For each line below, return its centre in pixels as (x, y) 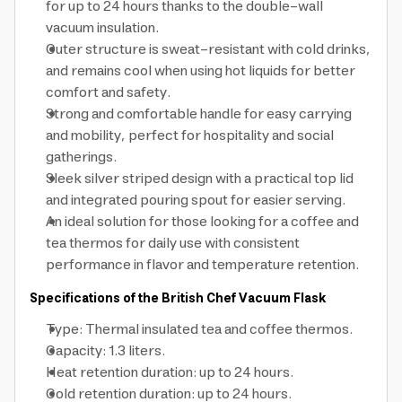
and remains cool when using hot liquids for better (201, 71)
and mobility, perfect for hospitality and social (190, 135)
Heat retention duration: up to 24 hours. (170, 372)
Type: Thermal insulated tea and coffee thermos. (199, 329)
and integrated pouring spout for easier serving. (196, 200)
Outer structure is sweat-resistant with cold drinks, (208, 49)
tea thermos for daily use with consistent (173, 243)
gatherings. (81, 157)
